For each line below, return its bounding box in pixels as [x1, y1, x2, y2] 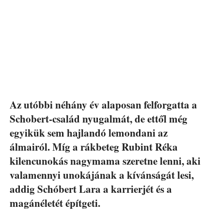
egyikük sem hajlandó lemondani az [10, 125, 168, 140]
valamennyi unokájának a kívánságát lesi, [10, 168, 194, 183]
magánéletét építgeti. [10, 196, 100, 211]
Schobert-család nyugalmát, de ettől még [10, 111, 187, 126]
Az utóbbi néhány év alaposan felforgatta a [10, 97, 197, 112]
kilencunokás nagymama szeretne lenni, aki [10, 154, 201, 169]
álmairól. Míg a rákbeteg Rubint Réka [10, 139, 178, 155]
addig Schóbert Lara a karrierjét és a [10, 182, 172, 197]
